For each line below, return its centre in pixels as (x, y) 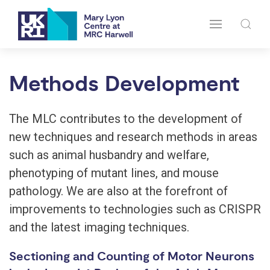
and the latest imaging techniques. (99, 227)
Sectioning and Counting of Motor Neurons (132, 257)
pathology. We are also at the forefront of (118, 191)
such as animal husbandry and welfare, (109, 155)
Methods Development (124, 85)
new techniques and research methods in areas (133, 137)
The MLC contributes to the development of (126, 119)
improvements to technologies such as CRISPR (135, 209)
